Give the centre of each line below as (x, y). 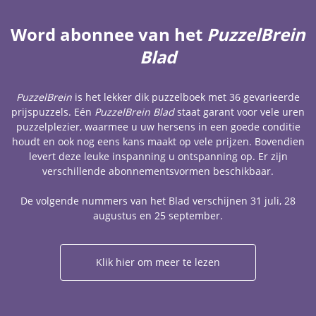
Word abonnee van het (109, 34)
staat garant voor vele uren (239, 112)
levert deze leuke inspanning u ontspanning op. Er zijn (158, 156)
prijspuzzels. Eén (53, 112)
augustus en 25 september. (158, 215)
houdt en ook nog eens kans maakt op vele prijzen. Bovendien (158, 141)
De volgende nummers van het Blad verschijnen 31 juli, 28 (158, 201)
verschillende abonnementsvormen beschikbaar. (158, 171)
